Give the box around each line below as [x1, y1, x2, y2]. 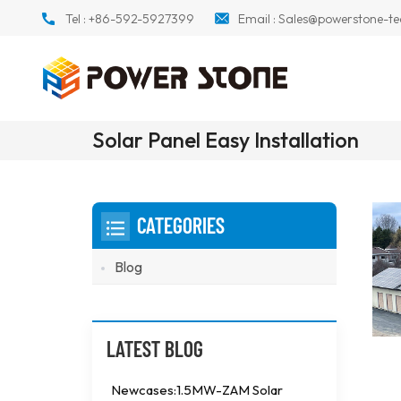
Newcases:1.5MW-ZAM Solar [111, 381, 284, 399]
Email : [237, 11, 278, 27]
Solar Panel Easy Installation [92, 126, 360, 154]
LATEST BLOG [107, 336, 204, 363]
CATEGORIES [137, 212, 226, 239]
